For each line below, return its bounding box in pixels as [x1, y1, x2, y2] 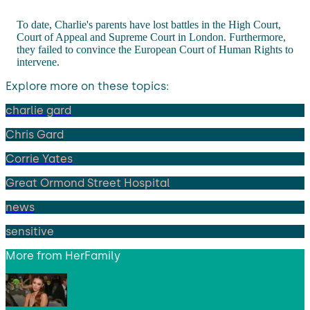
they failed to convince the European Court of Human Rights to [17, 43, 293, 55]
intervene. [17, 55, 60, 68]
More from [6, 248, 65, 262]
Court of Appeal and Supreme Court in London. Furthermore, [17, 30, 286, 43]
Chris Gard [6, 127, 64, 141]
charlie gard [6, 103, 71, 117]
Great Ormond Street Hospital [6, 176, 170, 190]
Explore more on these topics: [6, 79, 169, 93]
